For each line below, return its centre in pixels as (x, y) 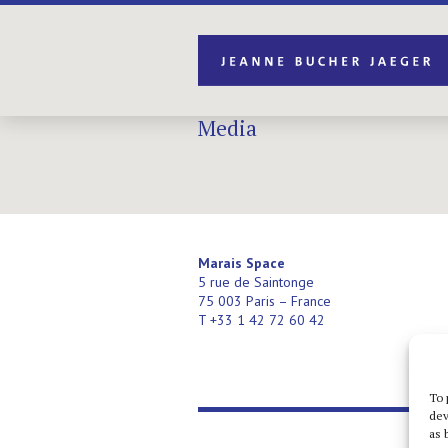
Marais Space (241, 263)
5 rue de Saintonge (256, 282)
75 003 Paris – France (264, 301)
